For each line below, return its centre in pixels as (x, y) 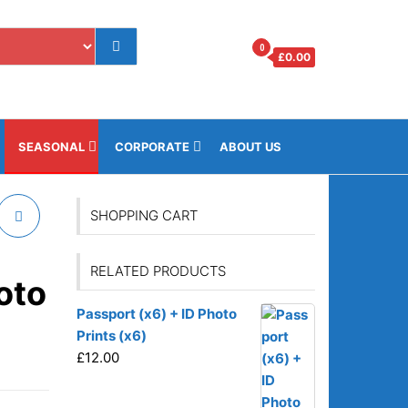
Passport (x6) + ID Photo (156, 314)
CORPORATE (152, 147)
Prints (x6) (111, 336)
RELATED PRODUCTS (158, 271)
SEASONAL (51, 147)
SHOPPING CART (143, 215)
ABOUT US (250, 147)
